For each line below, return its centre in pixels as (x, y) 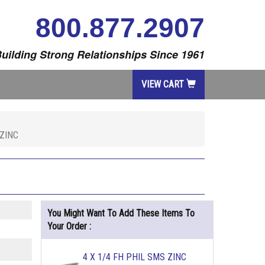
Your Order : (69, 226)
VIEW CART (164, 84)
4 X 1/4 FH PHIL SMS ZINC (134, 257)
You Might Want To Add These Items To (121, 213)
